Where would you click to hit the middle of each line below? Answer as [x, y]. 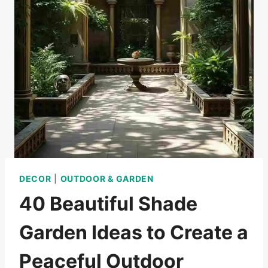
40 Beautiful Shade [108, 204]
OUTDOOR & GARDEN [107, 179]
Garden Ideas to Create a [134, 232]
